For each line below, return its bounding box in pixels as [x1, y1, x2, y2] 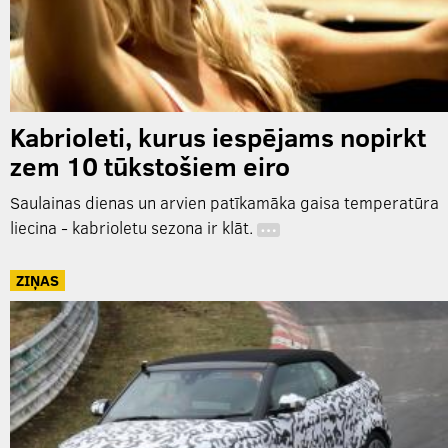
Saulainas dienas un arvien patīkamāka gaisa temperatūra [10, 191, 439, 215]
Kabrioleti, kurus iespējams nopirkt [10, 119, 426, 155]
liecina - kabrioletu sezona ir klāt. [10, 216, 257, 240]
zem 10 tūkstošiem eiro [10, 148, 290, 184]
